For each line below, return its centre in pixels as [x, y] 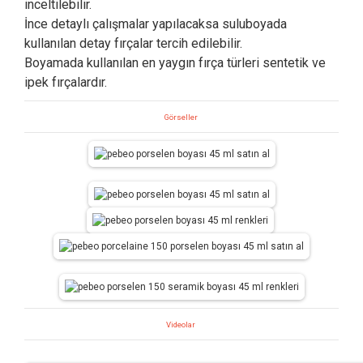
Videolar [180, 324]
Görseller [181, 117]
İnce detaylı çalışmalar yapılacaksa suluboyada [156, 23]
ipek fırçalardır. [66, 82]
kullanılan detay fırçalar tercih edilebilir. [133, 43]
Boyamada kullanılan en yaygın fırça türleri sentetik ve [175, 62]
